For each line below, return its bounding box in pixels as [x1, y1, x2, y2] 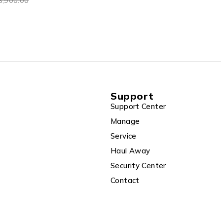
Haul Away [110, 146, 150, 155]
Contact [110, 176, 140, 185]
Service [110, 131, 137, 141]
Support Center [110, 102, 166, 111]
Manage [110, 116, 140, 126]
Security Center [110, 161, 166, 170]
